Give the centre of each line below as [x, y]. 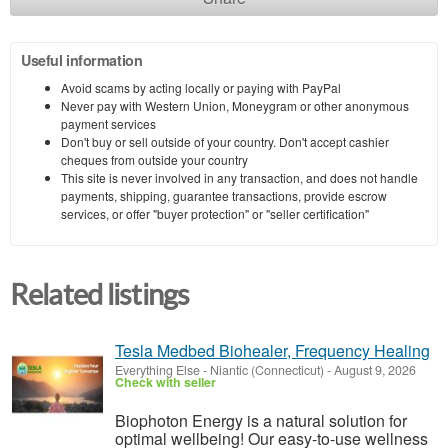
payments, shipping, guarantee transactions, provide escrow [224, 195]
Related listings [100, 294]
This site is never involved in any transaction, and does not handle [239, 177]
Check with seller [165, 382]
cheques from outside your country [154, 159]
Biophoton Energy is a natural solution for [261, 421]
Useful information [82, 59]
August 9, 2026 [373, 370]
